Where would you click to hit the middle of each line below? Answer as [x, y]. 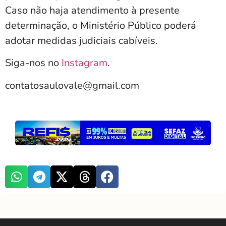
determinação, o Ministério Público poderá [101, 25]
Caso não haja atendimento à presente [92, 10]
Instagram [84, 63]
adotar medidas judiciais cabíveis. [81, 40]
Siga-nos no [33, 63]
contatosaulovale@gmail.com [72, 85]
